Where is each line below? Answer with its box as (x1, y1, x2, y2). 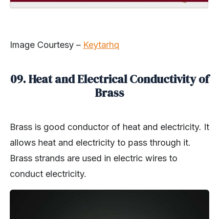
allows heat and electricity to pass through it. (10, 137, 191, 148)
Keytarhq (83, 40, 119, 50)
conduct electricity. (10, 169, 87, 179)
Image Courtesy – (10, 40, 83, 50)
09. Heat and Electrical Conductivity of (10, 71, 209, 88)
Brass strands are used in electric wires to (10, 153, 177, 164)
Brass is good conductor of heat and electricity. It (10, 122, 209, 132)
